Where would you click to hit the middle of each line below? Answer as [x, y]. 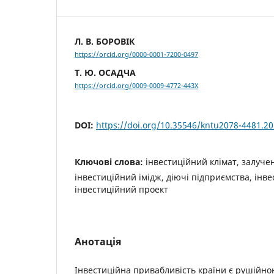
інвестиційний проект [121, 190]
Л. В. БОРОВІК [105, 41]
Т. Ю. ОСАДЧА [105, 73]
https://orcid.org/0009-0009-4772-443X [136, 86]
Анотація [98, 242]
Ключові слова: [110, 162]
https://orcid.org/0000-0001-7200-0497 [136, 55]
